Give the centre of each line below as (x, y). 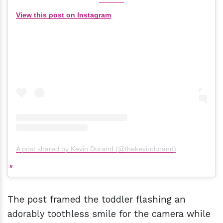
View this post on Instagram (63, 15)
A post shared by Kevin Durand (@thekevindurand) (96, 149)
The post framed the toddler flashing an (97, 200)
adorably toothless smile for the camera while (109, 214)
